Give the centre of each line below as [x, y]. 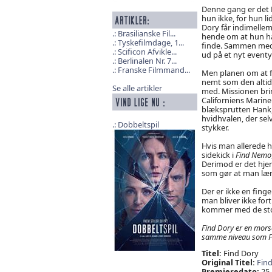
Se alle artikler [137, 88]
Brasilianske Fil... [146, 34]
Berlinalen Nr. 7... [147, 61]
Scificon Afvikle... [147, 52]
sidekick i [218, 155]
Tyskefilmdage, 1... [151, 43]
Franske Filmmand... [154, 70]
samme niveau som [235, 236]
